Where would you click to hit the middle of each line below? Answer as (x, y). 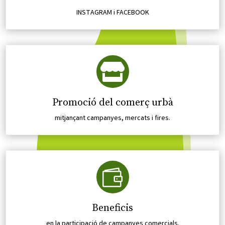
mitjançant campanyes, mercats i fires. (113, 119)
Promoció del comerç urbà (113, 103)
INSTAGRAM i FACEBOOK (113, 13)
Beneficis (113, 208)
